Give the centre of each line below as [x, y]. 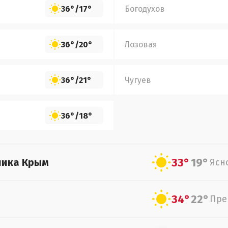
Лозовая [141, 44]
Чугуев [138, 80]
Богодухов [145, 9]
